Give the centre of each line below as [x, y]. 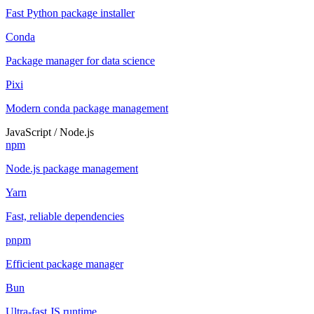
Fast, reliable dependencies [65, 216]
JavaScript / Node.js [50, 132]
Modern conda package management [87, 108]
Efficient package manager [64, 264]
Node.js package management [72, 168]
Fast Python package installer [70, 13]
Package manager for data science [80, 60]
